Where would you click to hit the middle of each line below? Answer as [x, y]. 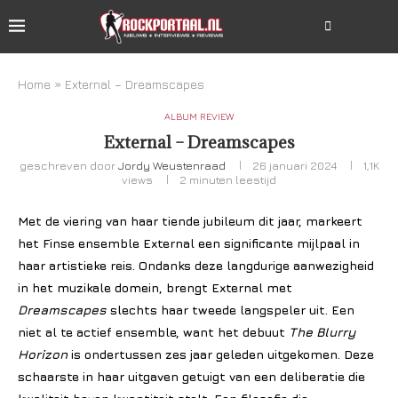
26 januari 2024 [294, 165]
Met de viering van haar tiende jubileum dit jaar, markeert [190, 221]
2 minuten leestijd [228, 179]
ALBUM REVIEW [199, 116]
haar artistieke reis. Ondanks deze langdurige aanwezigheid [196, 265]
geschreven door [68, 165]
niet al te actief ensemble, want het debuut [153, 332]
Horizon [43, 354]
